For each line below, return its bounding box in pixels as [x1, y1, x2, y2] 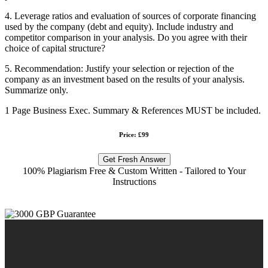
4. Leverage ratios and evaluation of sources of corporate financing [5, 10, 256, 21]
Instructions [112, 176, 156, 187]
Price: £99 [119, 130, 149, 138]
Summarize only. [5, 84, 68, 95]
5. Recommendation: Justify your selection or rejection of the [5, 63, 234, 74]
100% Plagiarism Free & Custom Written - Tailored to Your [22, 165, 246, 176]
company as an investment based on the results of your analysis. [5, 74, 245, 84]
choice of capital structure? [5, 42, 105, 53]
